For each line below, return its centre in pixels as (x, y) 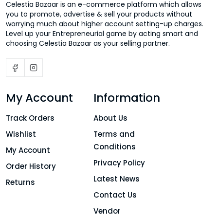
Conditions (115, 147)
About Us (110, 118)
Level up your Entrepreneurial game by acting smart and (102, 34)
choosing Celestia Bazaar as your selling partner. (88, 43)
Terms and (114, 134)
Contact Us (115, 195)
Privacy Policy (119, 163)
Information (127, 98)
